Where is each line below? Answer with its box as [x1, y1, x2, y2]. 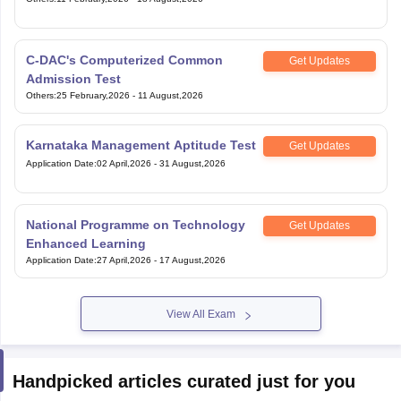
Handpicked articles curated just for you [12, 371, 355, 391]
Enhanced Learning [25, 235, 146, 251]
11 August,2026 [137, 90, 203, 100]
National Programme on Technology [25, 217, 245, 232]
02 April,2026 [96, 158, 151, 168]
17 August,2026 [158, 254, 226, 265]
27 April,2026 [96, 254, 151, 265]
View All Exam [166, 307, 235, 320]
